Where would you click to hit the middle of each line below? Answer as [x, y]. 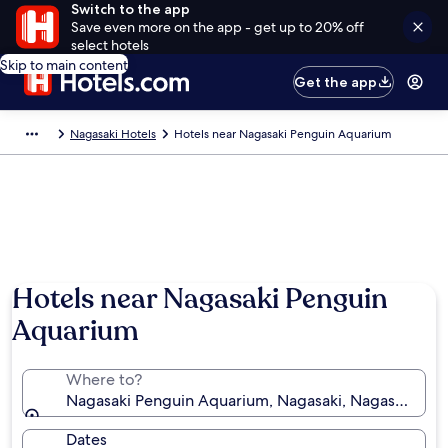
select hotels [109, 45]
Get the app [336, 82]
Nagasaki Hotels [113, 134]
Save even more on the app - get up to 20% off [217, 27]
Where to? [104, 379]
